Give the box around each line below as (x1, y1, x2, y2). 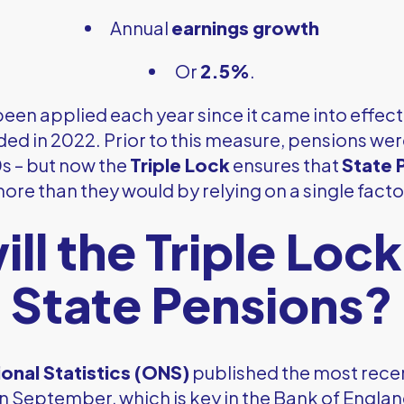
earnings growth (171, 15, 319, 39)
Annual (110, 15, 171, 39)
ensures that (229, 152, 342, 176)
